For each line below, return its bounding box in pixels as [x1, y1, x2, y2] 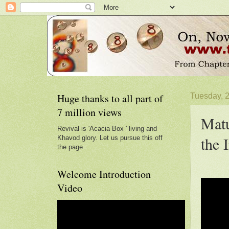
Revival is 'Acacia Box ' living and [57, 125, 157, 132]
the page [57, 143, 83, 151]
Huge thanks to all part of [57, 91, 163, 105]
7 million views [57, 105, 122, 119]
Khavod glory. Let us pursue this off [57, 134, 163, 142]
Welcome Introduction [57, 167, 151, 181]
